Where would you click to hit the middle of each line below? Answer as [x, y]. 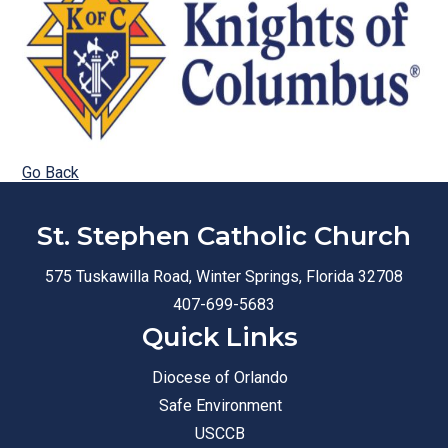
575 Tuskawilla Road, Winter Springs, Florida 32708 [224, 276]
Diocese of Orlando [220, 377]
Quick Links [220, 337]
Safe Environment [220, 405]
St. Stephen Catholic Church [224, 236]
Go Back [50, 172]
